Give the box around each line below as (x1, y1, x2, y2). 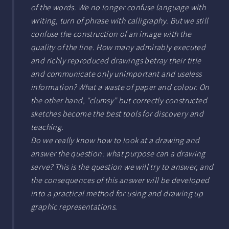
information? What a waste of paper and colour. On (31, 82, 210, 93)
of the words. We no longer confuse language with (31, 2, 206, 13)
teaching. (31, 122, 64, 132)
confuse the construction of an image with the (31, 29, 191, 39)
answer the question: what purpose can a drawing (31, 148, 205, 159)
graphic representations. (31, 201, 118, 212)
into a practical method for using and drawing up (31, 188, 203, 199)
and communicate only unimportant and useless (31, 68, 202, 79)
